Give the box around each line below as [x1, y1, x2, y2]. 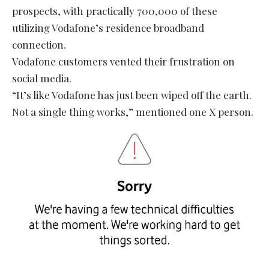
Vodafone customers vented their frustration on [12, 54, 235, 68]
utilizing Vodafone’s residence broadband [12, 20, 204, 34]
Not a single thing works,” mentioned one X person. [12, 104, 253, 118]
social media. [12, 71, 71, 85]
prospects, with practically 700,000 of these [12, 4, 217, 17]
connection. [12, 37, 66, 51]
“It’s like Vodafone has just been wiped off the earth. [12, 88, 252, 101]
